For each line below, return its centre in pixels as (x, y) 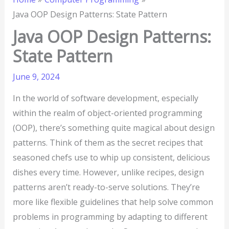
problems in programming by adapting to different (110, 217)
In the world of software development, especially (105, 98)
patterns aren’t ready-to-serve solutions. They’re (106, 187)
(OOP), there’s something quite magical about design (113, 128)
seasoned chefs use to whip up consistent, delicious (111, 158)
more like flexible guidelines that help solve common (113, 202)
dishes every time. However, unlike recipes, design (108, 173)
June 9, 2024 (36, 77)
